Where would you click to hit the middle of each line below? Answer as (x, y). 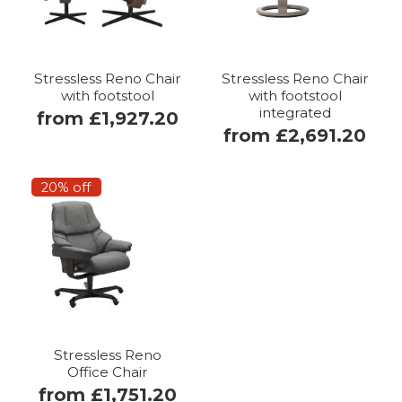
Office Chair (107, 371)
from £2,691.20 (295, 135)
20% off (66, 187)
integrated (295, 112)
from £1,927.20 (107, 118)
